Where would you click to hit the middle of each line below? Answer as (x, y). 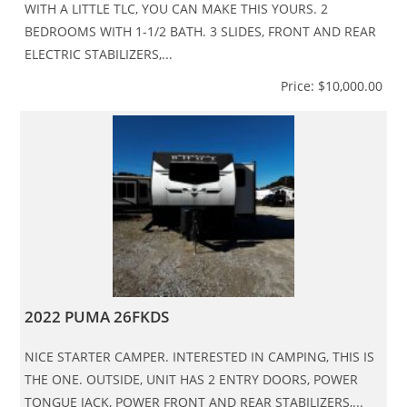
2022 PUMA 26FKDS (97, 316)
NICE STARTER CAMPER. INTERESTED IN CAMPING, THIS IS (200, 356)
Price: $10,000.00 (331, 85)
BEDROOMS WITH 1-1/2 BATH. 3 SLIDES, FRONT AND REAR (201, 31)
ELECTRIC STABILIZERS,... (99, 54)
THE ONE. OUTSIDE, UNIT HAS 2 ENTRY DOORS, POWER (192, 379)
